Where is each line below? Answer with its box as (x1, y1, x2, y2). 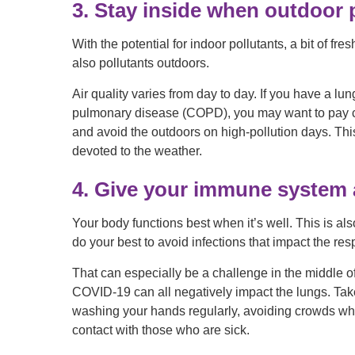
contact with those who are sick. (72, 323, 250, 338)
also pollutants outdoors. (72, 55, 210, 70)
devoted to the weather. (72, 144, 203, 158)
